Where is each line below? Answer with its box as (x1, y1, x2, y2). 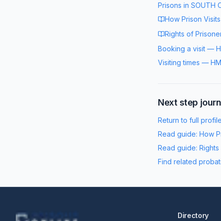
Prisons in (158, 1, 191, 9)
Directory (178, 211, 209, 220)
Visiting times (158, 58, 200, 67)
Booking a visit (158, 44, 205, 53)
